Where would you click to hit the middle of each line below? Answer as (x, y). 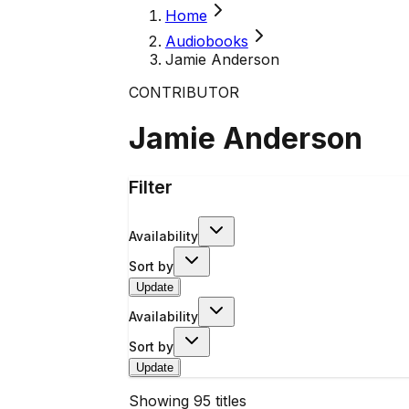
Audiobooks (206, 41)
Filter (150, 187)
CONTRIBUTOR (184, 92)
